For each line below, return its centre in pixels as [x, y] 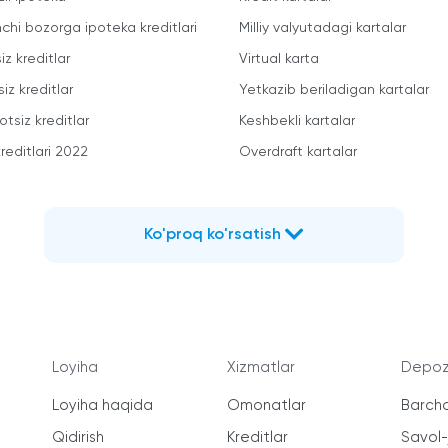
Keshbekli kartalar [297, 121]
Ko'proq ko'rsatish [212, 235]
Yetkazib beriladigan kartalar [334, 90]
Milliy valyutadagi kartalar [322, 28]
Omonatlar [267, 406]
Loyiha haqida [102, 406]
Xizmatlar [261, 368]
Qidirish [77, 438]
